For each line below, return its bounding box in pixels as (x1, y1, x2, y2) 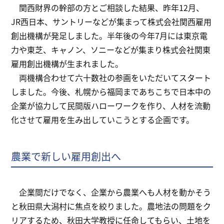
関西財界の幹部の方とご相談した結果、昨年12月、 (11, 1, 204, 14)
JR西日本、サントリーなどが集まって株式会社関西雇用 (11, 15, 212, 28)
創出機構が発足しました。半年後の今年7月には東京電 (11, 29, 208, 42)
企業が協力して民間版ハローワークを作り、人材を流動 (11, 99, 211, 112)
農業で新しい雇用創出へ (11, 149, 121, 164)
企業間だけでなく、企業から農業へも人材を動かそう (11, 186, 211, 198)
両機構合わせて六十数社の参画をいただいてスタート (11, 71, 211, 84)
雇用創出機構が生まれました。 (11, 57, 123, 70)
